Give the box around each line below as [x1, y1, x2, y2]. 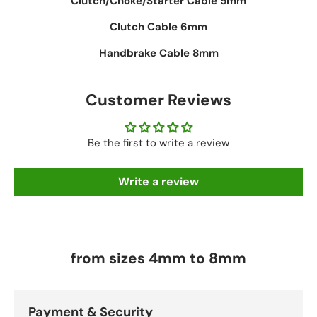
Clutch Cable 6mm [110, 20, 207, 35]
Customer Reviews [86, 90, 231, 111]
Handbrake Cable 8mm [98, 46, 219, 61]
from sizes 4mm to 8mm [71, 248, 246, 268]
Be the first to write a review [88, 136, 229, 151]
